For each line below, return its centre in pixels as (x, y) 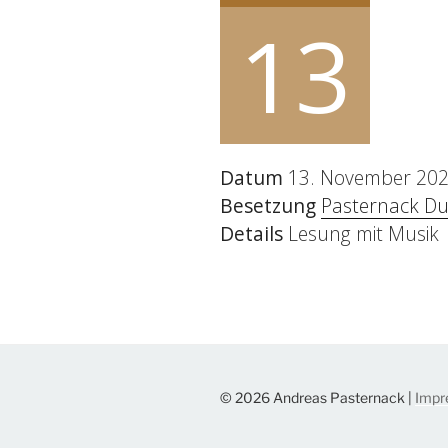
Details (251, 233)
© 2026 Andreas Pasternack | (317, 398)
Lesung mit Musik (361, 233)
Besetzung (268, 205)
